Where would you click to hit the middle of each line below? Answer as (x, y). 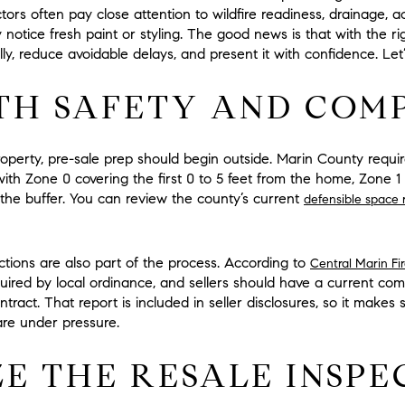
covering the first (128, 179)
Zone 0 (48, 179)
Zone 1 (380, 179)
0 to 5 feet (219, 179)
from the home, (306, 179)
